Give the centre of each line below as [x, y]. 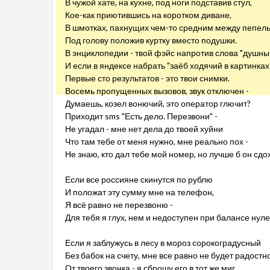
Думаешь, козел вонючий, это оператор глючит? [158, 103]
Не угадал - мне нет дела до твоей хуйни [144, 129]
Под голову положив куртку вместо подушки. [151, 40]
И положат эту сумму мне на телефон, [140, 192]
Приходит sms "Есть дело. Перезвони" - [141, 116]
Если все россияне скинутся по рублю [139, 179]
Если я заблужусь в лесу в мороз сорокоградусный [163, 243]
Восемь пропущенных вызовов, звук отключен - [157, 91]
